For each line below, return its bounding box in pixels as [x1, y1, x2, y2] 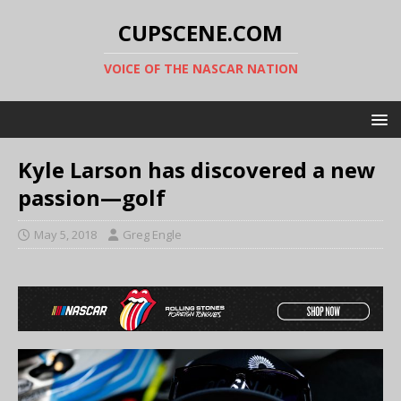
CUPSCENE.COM [118, 18, 283, 47]
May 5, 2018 [34, 226, 97, 243]
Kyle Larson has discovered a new [18, 155, 376, 184]
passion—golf [18, 183, 166, 212]
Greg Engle [123, 226, 182, 243]
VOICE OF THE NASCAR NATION [103, 60, 298, 77]
